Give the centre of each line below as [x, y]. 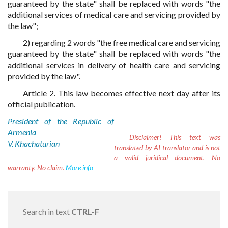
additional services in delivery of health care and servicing [114, 65]
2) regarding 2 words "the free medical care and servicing [122, 42]
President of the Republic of [61, 121]
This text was [191, 137]
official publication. [41, 104]
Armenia [22, 132]
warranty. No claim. [37, 168]
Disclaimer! [145, 137]
